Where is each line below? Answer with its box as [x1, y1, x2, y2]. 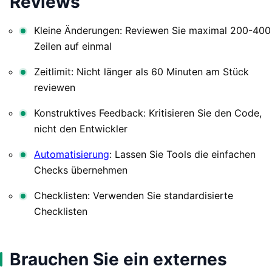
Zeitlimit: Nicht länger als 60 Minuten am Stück [34, 65, 249, 78]
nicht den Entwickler [34, 122, 127, 135]
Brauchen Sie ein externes [10, 248, 227, 270]
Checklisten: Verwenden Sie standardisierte [34, 189, 233, 202]
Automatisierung [34, 148, 109, 160]
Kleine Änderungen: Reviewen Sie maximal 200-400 [34, 24, 271, 36]
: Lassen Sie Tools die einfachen [109, 148, 256, 160]
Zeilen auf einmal [34, 39, 112, 52]
